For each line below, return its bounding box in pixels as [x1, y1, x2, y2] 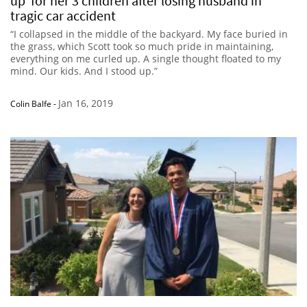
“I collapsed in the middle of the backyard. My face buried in [10, 27, 288, 40]
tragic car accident [10, 6, 116, 24]
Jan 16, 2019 [58, 96, 113, 110]
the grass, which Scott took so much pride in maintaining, [10, 39, 273, 53]
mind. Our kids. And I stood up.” [10, 64, 158, 77]
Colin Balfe [10, 97, 51, 110]
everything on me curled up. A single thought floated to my [10, 51, 281, 65]
